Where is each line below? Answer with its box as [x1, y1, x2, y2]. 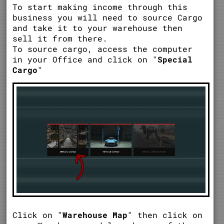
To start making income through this [12, 1, 188, 12]
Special [157, 54, 193, 65]
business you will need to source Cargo [12, 12, 203, 23]
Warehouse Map [62, 209, 128, 220]
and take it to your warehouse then [12, 22, 183, 33]
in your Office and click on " [12, 54, 158, 65]
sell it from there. [12, 33, 108, 44]
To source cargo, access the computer [12, 43, 193, 54]
